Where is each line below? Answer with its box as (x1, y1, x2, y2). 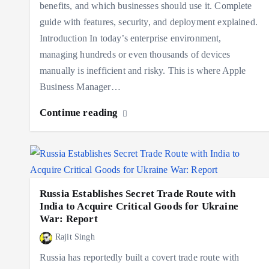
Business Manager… (40, 82, 121, 92)
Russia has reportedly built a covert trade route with (40, 252, 240, 262)
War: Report (40, 213, 98, 225)
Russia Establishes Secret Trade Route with (40, 188, 235, 200)
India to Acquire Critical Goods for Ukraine (40, 201, 238, 213)
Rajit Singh (55, 232, 95, 242)
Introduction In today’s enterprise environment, (40, 33, 222, 44)
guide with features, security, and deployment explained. (40, 17, 258, 28)
